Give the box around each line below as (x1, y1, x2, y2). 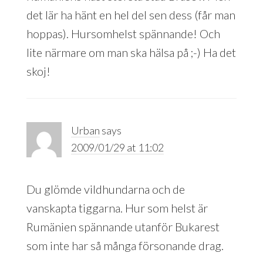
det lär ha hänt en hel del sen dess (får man (26, 7, 235, 22)
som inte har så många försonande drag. (26, 238, 224, 252)
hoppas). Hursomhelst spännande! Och (26, 26, 220, 41)
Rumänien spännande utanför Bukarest (26, 219, 220, 234)
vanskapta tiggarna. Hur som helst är (26, 200, 208, 215)
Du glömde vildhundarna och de (26, 181, 185, 196)
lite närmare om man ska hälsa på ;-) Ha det (26, 45, 236, 59)
